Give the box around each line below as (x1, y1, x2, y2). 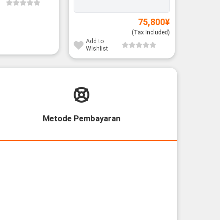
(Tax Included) (132, 28, 170, 36)
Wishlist (85, 45, 108, 53)
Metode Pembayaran (42, 114, 120, 124)
